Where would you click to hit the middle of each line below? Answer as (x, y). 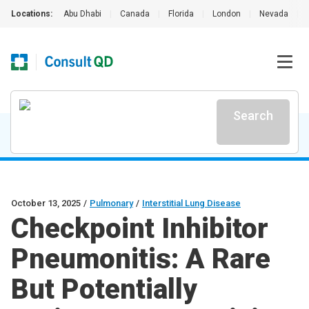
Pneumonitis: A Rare (141, 259)
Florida (181, 14)
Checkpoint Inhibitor (140, 229)
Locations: (32, 14)
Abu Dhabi (82, 14)
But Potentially (104, 289)
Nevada (274, 14)
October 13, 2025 (46, 203)
